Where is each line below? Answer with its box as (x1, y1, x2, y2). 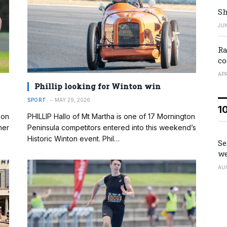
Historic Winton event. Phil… (27, 134, 120, 143)
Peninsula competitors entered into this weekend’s (27, 123, 196, 132)
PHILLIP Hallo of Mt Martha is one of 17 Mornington (27, 112, 195, 121)
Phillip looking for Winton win (34, 81, 161, 92)
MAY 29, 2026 (54, 97, 90, 103)
